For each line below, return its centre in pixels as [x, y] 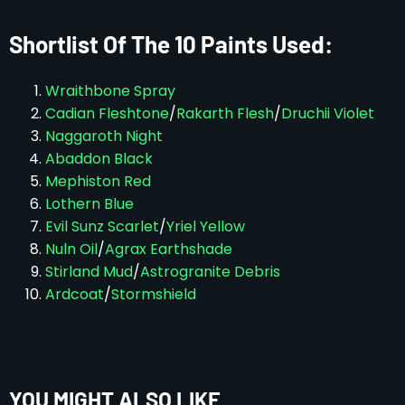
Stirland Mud [89, 271]
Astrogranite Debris [210, 271]
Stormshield [154, 294]
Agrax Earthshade [169, 249]
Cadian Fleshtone [107, 113]
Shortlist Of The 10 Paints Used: [171, 43]
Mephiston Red [98, 181]
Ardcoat [75, 294]
